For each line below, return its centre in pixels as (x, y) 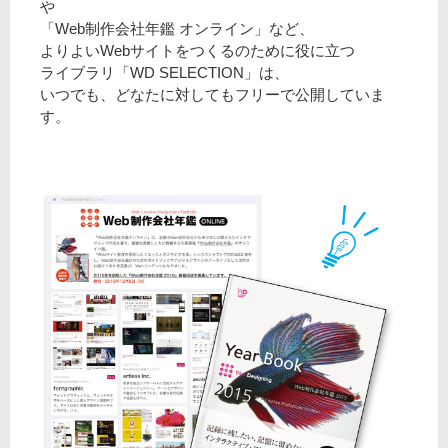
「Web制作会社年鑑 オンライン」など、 (177, 29)
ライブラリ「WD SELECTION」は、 (164, 73)
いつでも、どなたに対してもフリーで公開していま (212, 95)
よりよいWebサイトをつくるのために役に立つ (197, 51)
